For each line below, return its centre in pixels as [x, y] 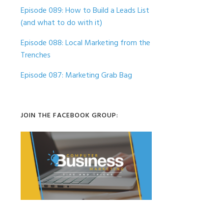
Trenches [36, 55]
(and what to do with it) [62, 23]
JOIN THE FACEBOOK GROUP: [70, 115]
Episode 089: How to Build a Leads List [85, 11]
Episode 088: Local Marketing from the [86, 43]
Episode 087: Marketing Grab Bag [77, 75]
